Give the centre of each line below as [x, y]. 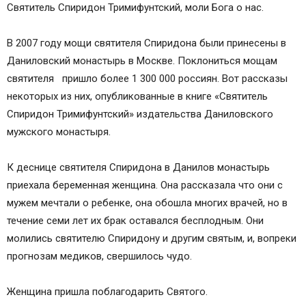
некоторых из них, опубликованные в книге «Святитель [137, 96]
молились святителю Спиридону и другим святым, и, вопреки [152, 238]
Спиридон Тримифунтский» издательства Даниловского [140, 114]
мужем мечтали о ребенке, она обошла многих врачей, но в [147, 203]
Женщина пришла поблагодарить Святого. [107, 292]
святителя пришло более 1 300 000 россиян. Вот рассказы [147, 79]
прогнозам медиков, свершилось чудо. [99, 256]
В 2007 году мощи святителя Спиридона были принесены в [147, 43]
